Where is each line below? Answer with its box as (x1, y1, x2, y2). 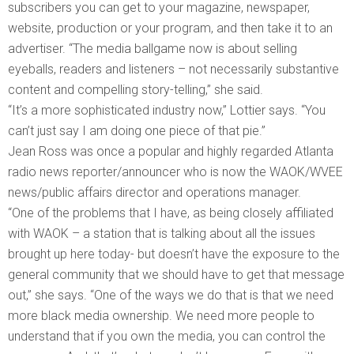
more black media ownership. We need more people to (8, 307, 314, 323)
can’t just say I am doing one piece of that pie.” (8, 122, 265, 138)
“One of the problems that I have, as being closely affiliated (8, 205, 333, 220)
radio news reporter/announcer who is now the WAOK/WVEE (8, 164, 343, 179)
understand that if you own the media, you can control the (8, 328, 326, 344)
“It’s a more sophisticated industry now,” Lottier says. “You (8, 102, 326, 118)
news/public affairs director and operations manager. (8, 184, 301, 200)
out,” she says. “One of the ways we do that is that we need (8, 287, 333, 303)
